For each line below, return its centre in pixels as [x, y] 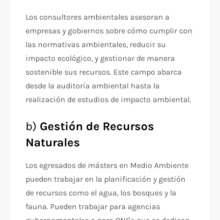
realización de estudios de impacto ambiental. [109, 99]
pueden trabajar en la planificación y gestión [106, 179]
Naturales [53, 142]
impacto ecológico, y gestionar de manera [100, 58]
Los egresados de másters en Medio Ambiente [107, 165]
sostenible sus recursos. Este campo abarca [104, 72]
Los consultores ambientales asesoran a [98, 17]
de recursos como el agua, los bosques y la [101, 193]
